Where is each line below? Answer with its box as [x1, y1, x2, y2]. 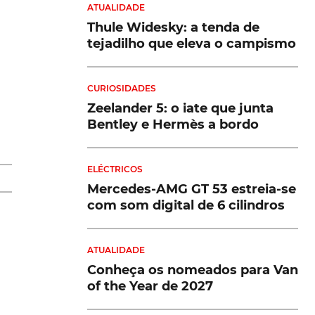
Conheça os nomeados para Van [87, 262, 298, 278]
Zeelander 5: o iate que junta [87, 100, 274, 116]
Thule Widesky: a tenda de [87, 19, 259, 35]
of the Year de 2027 [87, 278, 213, 294]
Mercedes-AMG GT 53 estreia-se [87, 181, 296, 197]
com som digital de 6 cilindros [87, 197, 285, 213]
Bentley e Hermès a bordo [87, 116, 259, 132]
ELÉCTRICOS [87, 163, 143, 174]
